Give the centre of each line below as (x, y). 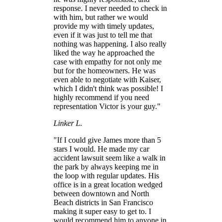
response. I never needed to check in (110, 8)
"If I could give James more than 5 (107, 140)
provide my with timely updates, (104, 26)
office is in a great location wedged (108, 185)
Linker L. (68, 123)
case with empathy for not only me (108, 62)
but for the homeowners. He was (105, 71)
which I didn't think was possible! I (108, 89)
